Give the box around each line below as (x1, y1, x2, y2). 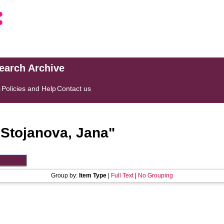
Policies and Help (1, 84, 56, 92)
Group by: (51, 172, 79, 179)
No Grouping (138, 172, 173, 179)
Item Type (79, 172, 106, 179)
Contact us (57, 84, 91, 92)
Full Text (111, 172, 133, 179)
